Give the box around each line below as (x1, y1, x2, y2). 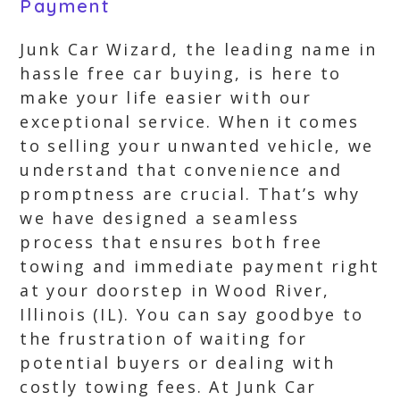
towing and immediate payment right (20, 255, 380, 277)
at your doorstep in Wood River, (20, 279, 330, 301)
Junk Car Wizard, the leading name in (20, 38, 378, 60)
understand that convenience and (20, 159, 343, 180)
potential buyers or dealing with (20, 352, 336, 373)
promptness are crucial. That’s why (20, 183, 361, 204)
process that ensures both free (20, 231, 323, 253)
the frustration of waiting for (20, 328, 308, 349)
